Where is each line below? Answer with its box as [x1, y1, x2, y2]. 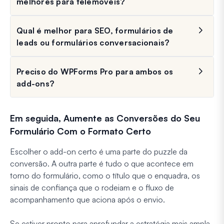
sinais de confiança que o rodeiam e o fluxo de [10, 182, 174, 193]
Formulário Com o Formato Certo [10, 125, 151, 137]
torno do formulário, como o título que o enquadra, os [10, 170, 200, 181]
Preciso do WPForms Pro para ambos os [16, 66, 173, 77]
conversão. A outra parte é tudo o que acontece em [10, 158, 193, 169]
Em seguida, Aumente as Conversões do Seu [10, 112, 200, 124]
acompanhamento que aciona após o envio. [10, 194, 165, 205]
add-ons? [16, 78, 54, 89]
